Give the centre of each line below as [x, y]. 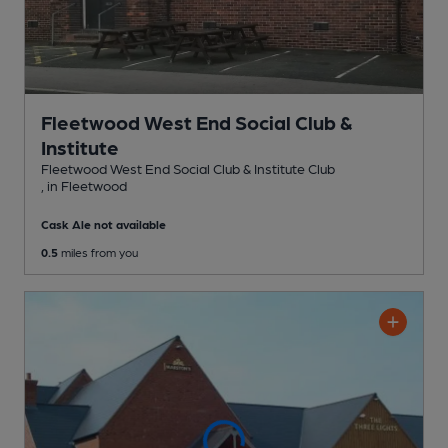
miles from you [98, 251]
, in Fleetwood [84, 184]
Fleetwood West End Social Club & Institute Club [188, 167]
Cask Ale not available [103, 223]
